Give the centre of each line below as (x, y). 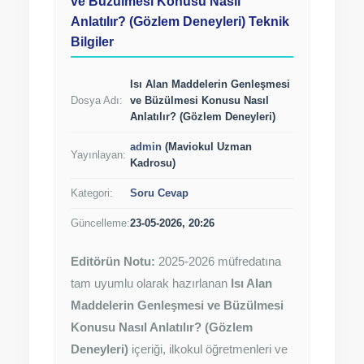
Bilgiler (92, 42)
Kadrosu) (153, 163)
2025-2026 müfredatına (218, 261)
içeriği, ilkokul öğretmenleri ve (208, 349)
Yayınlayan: (98, 155)
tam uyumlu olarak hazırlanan (151, 283)
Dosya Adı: (97, 100)
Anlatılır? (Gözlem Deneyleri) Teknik (180, 22)
